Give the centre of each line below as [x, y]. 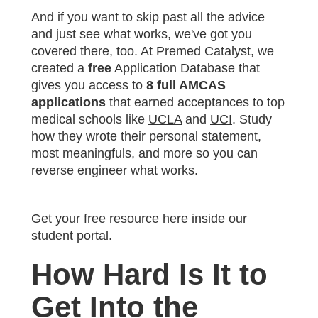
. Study [252, 119]
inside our [218, 218]
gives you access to [89, 85]
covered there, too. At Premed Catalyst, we [153, 51]
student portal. [72, 235]
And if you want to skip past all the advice [148, 17]
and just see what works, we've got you [142, 34]
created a [60, 68]
